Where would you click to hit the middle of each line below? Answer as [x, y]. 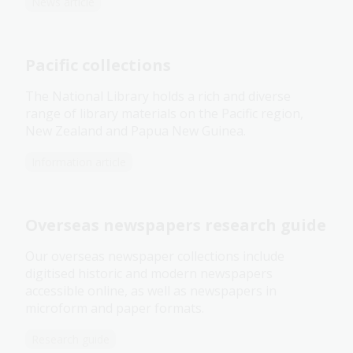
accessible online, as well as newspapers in [151, 291]
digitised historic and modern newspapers [149, 274]
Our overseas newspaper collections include [155, 256]
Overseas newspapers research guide [176, 225]
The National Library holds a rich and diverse [158, 97]
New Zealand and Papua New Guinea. [136, 131]
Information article [79, 162]
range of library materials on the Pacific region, [164, 114]
